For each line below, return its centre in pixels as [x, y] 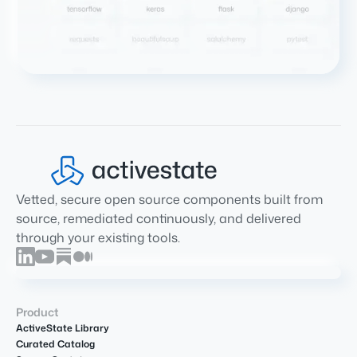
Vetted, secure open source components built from [169, 199]
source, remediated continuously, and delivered [159, 218]
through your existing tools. [98, 237]
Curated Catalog [55, 343]
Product [37, 312]
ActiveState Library [63, 328]
